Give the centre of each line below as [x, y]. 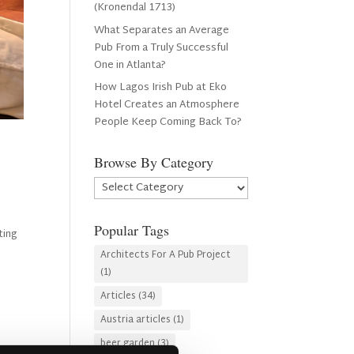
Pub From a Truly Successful [162, 48]
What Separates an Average [162, 30]
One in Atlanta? [132, 65]
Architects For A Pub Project [166, 255]
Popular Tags [132, 230]
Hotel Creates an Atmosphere [167, 105]
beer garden [128, 344]
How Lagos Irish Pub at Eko [161, 88]
